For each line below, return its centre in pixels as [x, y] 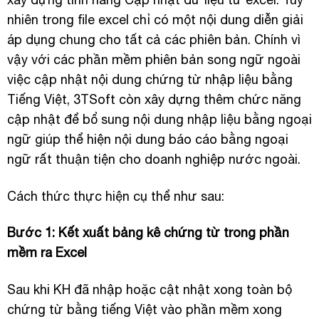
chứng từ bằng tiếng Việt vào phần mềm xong [144, 309]
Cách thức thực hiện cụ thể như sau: [115, 196]
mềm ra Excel [47, 253]
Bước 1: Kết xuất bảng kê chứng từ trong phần [148, 233]
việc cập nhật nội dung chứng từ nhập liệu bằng [150, 80]
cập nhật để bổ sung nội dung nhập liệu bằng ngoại [159, 120]
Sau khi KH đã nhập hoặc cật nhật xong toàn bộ [149, 289]
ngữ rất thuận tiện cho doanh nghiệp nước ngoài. [153, 159]
